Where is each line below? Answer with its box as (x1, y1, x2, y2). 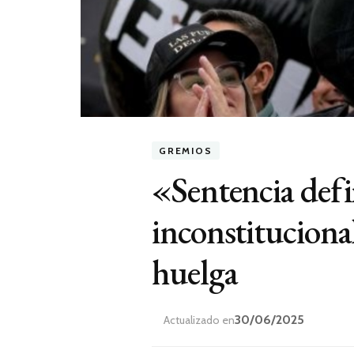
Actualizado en (164, 313, 235, 327)
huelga (152, 250, 238, 295)
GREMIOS (159, 145, 213, 156)
